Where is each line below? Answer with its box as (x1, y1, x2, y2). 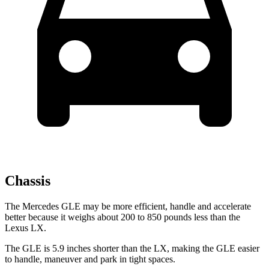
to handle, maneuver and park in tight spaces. (5, 254, 175, 265)
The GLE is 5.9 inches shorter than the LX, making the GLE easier (5, 243, 259, 254)
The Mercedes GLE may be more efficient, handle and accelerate (5, 201, 251, 212)
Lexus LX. (5, 223, 46, 234)
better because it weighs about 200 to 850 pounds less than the (5, 212, 240, 223)
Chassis (5, 173, 50, 189)
